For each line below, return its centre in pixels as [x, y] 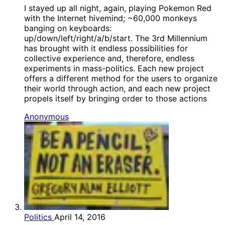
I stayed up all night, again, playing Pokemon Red [118, 8]
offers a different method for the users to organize [121, 79]
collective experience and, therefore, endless [109, 59]
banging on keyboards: [68, 28]
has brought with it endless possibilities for [106, 48]
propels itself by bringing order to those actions [116, 99]
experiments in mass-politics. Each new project [114, 69]
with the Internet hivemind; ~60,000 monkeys [110, 18]
